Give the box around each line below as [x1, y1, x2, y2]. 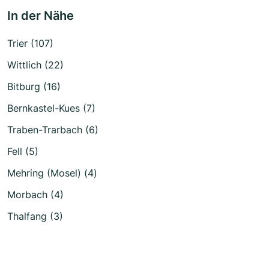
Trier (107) [7, 37, 53, 50]
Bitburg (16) [7, 80, 61, 93]
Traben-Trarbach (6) [7, 124, 98, 136]
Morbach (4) [7, 189, 64, 201]
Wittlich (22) [7, 59, 64, 71]
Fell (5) [7, 145, 38, 158]
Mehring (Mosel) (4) [7, 167, 97, 180]
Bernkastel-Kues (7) [7, 102, 95, 115]
